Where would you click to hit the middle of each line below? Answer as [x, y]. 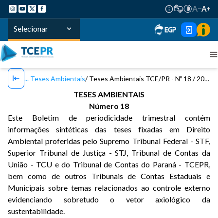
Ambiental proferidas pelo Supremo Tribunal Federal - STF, [109, 141]
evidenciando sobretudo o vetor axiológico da [109, 199]
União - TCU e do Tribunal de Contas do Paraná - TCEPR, [109, 164]
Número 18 [109, 106]
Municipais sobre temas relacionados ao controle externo [109, 188]
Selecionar [31, 28]
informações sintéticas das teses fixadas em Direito [109, 129]
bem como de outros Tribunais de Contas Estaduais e [109, 176]
